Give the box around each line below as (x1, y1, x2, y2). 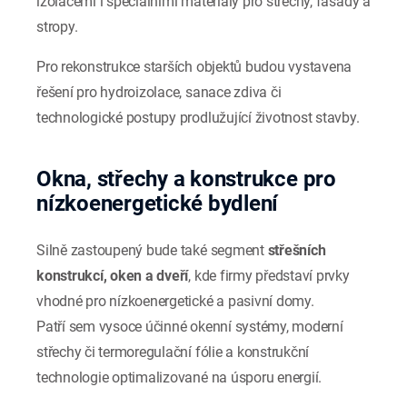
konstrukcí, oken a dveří (36, 267, 189, 285)
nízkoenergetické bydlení (36, 191, 279, 217)
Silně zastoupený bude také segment (36, 242, 268, 260)
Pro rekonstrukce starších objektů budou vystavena (36, 58, 352, 76)
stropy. (36, 18, 78, 36)
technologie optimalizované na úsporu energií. (36, 369, 323, 387)
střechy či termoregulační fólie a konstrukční (36, 343, 310, 362)
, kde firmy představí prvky (188, 267, 350, 285)
